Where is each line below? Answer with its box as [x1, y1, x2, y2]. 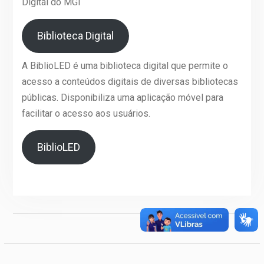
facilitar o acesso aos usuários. [21, 107, 150, 119]
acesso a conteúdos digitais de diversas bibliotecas [21, 75, 238, 87]
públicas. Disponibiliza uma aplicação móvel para [21, 91, 223, 103]
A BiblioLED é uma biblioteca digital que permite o [21, 60, 228, 71]
